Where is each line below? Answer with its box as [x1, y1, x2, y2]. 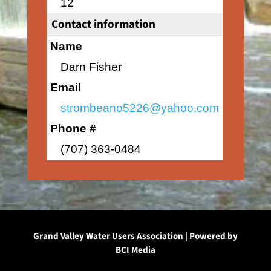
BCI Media [115, 244, 155, 256]
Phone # [50, 122, 96, 135]
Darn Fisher [60, 60, 122, 73]
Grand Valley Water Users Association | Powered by [33, 230, 238, 243]
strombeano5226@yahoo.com [60, 102, 219, 114]
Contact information [51, 16, 155, 33]
